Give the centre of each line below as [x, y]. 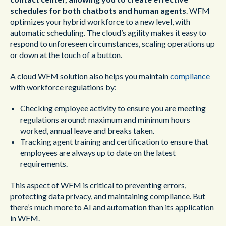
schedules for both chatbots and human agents [98, 10]
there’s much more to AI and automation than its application [112, 207]
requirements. [44, 164]
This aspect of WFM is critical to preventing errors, [98, 185]
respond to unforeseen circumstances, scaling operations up [112, 44]
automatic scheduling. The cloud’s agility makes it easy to [108, 33]
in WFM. [25, 218]
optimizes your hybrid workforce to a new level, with [100, 21]
